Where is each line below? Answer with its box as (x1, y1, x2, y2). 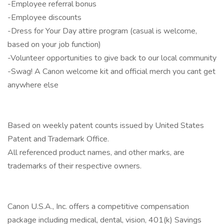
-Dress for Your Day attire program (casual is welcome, (7, 25, 197, 36)
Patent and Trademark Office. (7, 133, 109, 144)
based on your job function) (7, 39, 101, 50)
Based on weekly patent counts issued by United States (7, 120, 204, 131)
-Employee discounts (7, 12, 81, 23)
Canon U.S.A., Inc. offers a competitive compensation (7, 201, 189, 212)
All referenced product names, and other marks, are (7, 147, 184, 158)
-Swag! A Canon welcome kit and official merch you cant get (7, 66, 215, 77)
